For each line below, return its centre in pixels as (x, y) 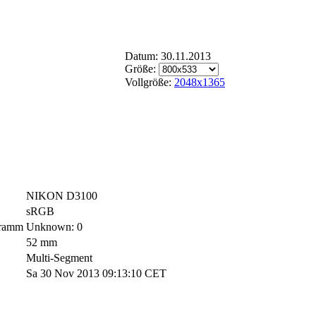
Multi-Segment (59, 258)
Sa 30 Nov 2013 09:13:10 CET (96, 274)
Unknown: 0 (54, 227)
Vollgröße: (150, 82)
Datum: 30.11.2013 (168, 56)
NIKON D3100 (62, 196)
